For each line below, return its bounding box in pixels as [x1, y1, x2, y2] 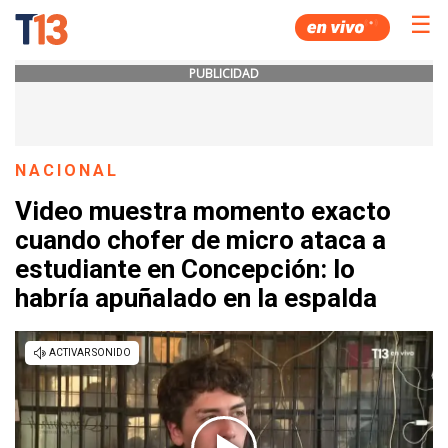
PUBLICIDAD [189, 65, 259, 82]
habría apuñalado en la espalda [15, 283, 377, 314]
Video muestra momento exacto [15, 196, 391, 227]
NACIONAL [15, 161, 120, 180]
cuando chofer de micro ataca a [15, 225, 386, 256]
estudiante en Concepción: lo [15, 254, 355, 285]
